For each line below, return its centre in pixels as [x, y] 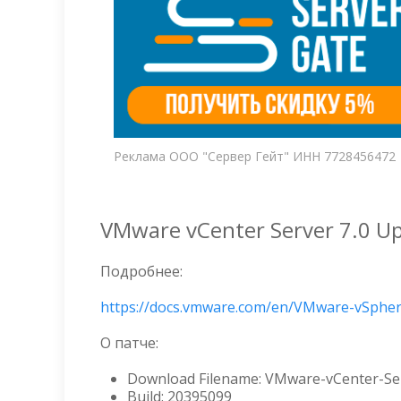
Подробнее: [141, 271]
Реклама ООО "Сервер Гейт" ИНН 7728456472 [255, 156]
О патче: [129, 343]
